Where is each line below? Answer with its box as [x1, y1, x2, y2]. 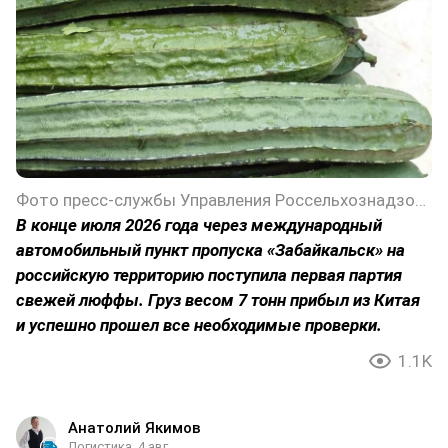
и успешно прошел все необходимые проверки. [16, 315, 382, 336]
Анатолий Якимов [68, 419, 201, 438]
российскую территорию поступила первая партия [16, 265, 402, 286]
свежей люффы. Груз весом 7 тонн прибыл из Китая [16, 290, 420, 311]
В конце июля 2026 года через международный [16, 215, 382, 236]
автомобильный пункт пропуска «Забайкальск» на [16, 240, 405, 261]
